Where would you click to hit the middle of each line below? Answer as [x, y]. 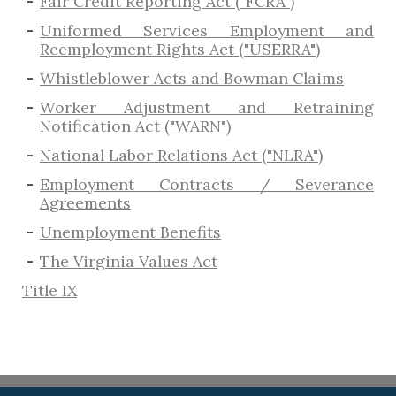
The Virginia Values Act [129, 262]
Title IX [49, 291]
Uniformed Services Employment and [207, 31]
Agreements [85, 203]
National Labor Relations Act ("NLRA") [181, 156]
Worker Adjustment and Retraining [207, 108]
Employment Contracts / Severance [207, 185]
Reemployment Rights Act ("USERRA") [180, 49]
